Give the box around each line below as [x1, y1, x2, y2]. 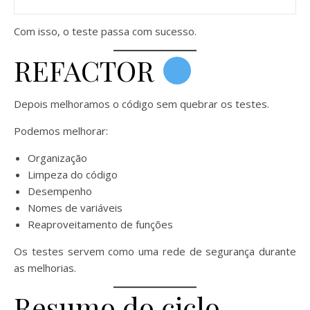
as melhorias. [14, 261, 76, 275]
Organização [28, 151, 87, 165]
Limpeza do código [28, 167, 118, 182]
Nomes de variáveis [28, 201, 122, 215]
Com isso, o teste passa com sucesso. [14, 24, 197, 39]
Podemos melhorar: [14, 124, 108, 138]
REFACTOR [14, 52, 161, 89]
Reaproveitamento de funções [28, 217, 173, 232]
